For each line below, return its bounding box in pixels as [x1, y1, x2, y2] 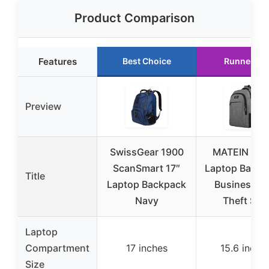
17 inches [125, 242, 168, 255]
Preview [25, 100, 61, 113]
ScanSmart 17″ [113, 162, 180, 175]
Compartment [25, 242, 89, 255]
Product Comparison [74, 11, 195, 26]
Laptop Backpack [107, 178, 186, 191]
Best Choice [122, 56, 171, 67]
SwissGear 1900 [109, 146, 184, 159]
